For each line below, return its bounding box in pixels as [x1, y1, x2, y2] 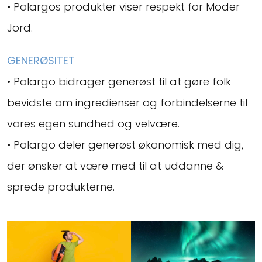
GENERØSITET [7, 53, 75, 68]
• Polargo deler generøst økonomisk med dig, [7, 137, 243, 152]
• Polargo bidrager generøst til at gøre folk [7, 74, 231, 89]
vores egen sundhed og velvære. [7, 116, 180, 131]
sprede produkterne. [7, 180, 115, 194]
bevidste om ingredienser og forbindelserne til [7, 95, 247, 110]
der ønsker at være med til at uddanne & [7, 158, 223, 173]
